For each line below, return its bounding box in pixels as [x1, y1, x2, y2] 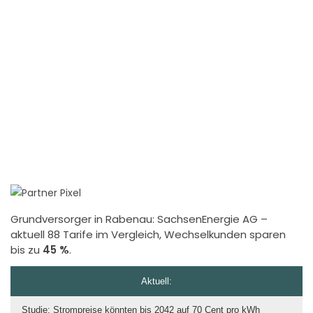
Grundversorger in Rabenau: [10, 211, 157, 226]
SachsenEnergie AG [157, 211, 258, 226]
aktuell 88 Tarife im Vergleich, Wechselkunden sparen [10, 226, 286, 242]
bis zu [10, 242, 43, 257]
